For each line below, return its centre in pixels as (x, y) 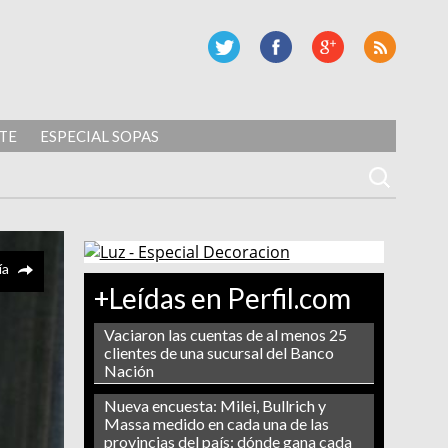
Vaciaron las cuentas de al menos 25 (225, 335)
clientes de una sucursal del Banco (218, 353)
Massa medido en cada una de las (216, 424)
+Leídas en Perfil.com (222, 298)
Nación (128, 371)
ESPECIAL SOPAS (99, 136)
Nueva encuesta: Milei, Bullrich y (214, 406)
